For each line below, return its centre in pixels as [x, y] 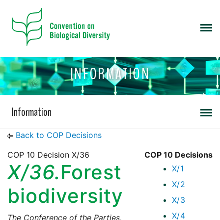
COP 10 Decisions [179, 155]
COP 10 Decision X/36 [48, 155]
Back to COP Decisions [59, 135]
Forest [91, 172]
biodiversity [65, 196]
